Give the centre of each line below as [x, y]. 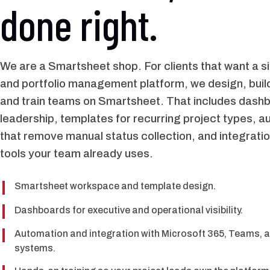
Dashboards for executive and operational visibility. [129, 210]
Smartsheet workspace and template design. [115, 186]
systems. [35, 248]
